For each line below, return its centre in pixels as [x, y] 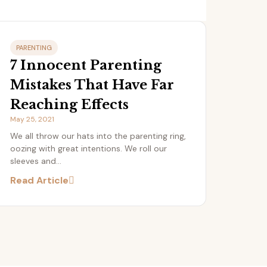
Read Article [39, 181]
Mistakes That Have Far [92, 85]
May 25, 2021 [32, 119]
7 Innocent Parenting [86, 66]
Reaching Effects [69, 105]
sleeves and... [36, 161]
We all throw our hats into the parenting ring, [98, 136]
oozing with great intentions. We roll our [89, 149]
